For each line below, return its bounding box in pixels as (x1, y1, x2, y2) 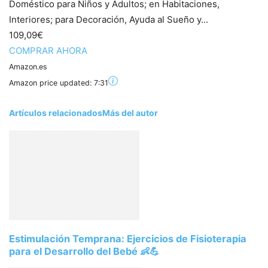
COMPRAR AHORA (9, 45, 87, 56)
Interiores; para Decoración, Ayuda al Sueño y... (9, 14, 208, 25)
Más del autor (102, 108, 158, 118)
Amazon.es (9, 62, 47, 71)
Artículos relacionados (9, 108, 102, 118)
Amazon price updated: (9, 78, 94, 87)
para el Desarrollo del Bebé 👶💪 (9, 245, 159, 257)
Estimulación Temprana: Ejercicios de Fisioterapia (9, 232, 246, 245)
